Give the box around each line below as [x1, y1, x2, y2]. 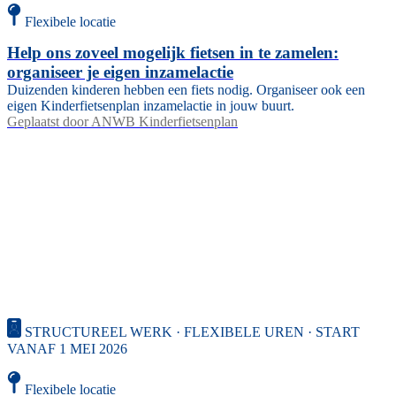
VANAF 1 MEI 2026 [7, 340, 127, 356]
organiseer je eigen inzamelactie [7, 63, 233, 82]
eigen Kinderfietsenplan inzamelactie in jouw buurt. [7, 98, 294, 114]
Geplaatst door [7, 114, 88, 130]
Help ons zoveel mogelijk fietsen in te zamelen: [7, 43, 339, 63]
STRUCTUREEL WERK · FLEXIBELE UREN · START [25, 324, 360, 340]
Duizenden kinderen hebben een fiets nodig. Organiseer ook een [7, 82, 365, 98]
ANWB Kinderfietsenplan [91, 114, 238, 130]
